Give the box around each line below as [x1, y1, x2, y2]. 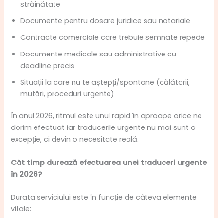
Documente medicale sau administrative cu [20, 49, 177, 59]
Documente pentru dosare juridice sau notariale [20, 16, 191, 26]
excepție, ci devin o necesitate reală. [11, 134, 139, 145]
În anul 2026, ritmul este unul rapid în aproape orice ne [11, 111, 202, 121]
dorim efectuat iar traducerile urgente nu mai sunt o [11, 123, 196, 133]
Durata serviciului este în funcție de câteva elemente [11, 192, 197, 202]
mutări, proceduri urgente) [20, 89, 115, 99]
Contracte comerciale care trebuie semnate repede [20, 32, 205, 42]
